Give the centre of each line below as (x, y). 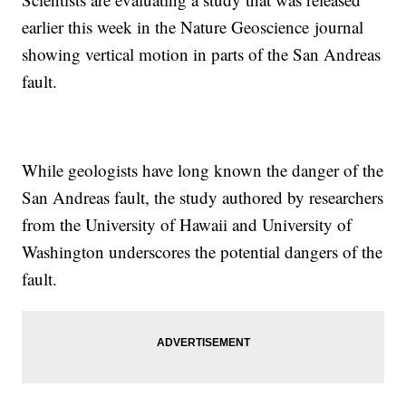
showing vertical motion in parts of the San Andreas (202, 54)
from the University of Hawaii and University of (187, 225)
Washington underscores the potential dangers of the (203, 252)
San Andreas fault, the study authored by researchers (203, 198)
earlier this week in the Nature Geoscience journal (193, 27)
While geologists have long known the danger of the (203, 170)
